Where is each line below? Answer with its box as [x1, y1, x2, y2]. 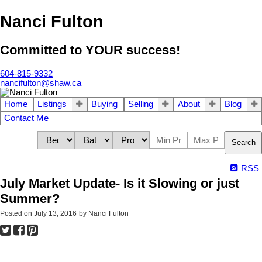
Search [232, 138, 256, 147]
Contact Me [4, 113, 49, 123]
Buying [91, 99, 118, 109]
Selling [127, 99, 153, 109]
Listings [37, 99, 67, 109]
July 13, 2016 [34, 209, 77, 218]
